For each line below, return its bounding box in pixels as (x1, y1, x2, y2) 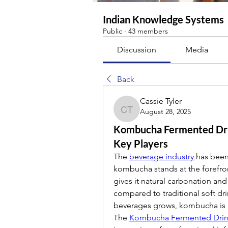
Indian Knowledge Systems (103, 13, 224, 25)
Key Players (113, 137, 168, 150)
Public (103, 26, 122, 36)
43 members (128, 26, 168, 36)
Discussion (117, 45, 157, 54)
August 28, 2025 (140, 107, 191, 116)
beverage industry (129, 152, 194, 161)
